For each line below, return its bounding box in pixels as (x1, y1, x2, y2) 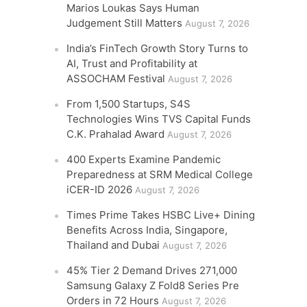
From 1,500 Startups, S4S (66, 97, 191, 110)
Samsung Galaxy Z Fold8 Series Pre (66, 279, 240, 292)
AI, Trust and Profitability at (66, 57, 198, 70)
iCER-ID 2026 (66, 183, 133, 196)
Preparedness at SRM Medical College (66, 168, 254, 181)
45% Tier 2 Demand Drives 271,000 (66, 264, 238, 277)
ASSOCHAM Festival (66, 72, 166, 85)
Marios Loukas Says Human (66, 1, 200, 14)
